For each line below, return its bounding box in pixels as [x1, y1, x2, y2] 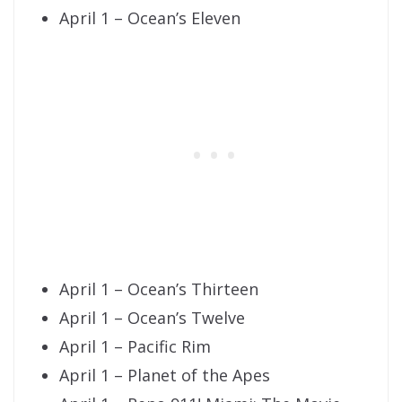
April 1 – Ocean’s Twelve [59, 307, 245, 329]
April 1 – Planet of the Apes [59, 364, 270, 387]
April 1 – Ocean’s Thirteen [59, 278, 258, 301]
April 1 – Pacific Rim [59, 336, 211, 358]
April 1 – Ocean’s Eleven [59, 7, 240, 30]
